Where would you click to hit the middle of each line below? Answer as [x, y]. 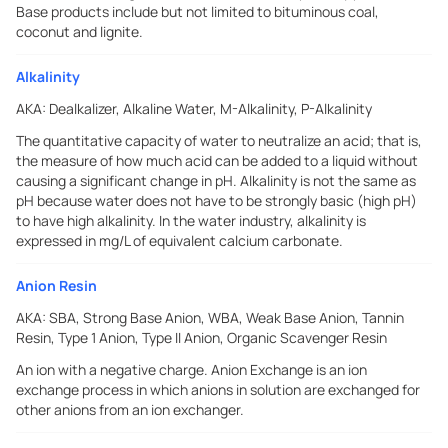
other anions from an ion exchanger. [130, 409]
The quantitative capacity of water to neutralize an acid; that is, [219, 140]
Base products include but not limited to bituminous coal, [197, 11]
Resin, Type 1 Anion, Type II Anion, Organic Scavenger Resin [201, 337]
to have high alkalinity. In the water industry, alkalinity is [191, 220]
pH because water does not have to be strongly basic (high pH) [216, 200]
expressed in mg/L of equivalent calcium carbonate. [179, 240]
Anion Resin [56, 285]
